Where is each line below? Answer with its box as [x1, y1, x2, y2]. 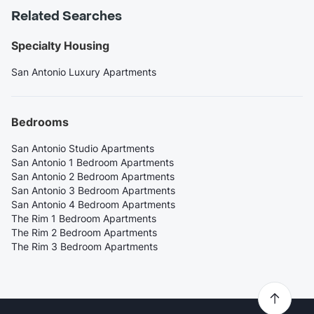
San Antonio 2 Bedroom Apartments [11, 170, 175, 183]
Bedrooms [11, 115, 69, 130]
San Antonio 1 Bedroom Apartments [11, 156, 174, 169]
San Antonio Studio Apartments [11, 142, 154, 155]
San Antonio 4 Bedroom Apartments [11, 198, 175, 211]
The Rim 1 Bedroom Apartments [11, 212, 156, 225]
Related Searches [11, 8, 122, 25]
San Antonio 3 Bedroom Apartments [11, 184, 175, 197]
